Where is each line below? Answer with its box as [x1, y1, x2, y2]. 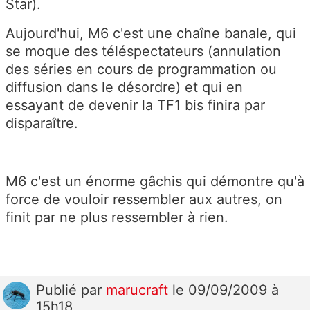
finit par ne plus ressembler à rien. [6, 209, 228, 226]
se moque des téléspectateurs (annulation [6, 43, 281, 60]
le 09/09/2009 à [172, 282, 279, 299]
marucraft [106, 282, 172, 299]
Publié [36, 282, 81, 299]
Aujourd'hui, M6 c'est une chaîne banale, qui [6, 25, 296, 42]
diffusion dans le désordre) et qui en [6, 79, 243, 96]
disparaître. [6, 115, 78, 132]
